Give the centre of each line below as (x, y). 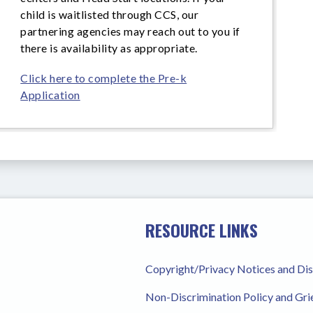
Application (50, 95)
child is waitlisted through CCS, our (110, 14)
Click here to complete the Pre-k (104, 78)
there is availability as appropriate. (109, 48)
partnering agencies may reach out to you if (130, 31)
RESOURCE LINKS (201, 230)
